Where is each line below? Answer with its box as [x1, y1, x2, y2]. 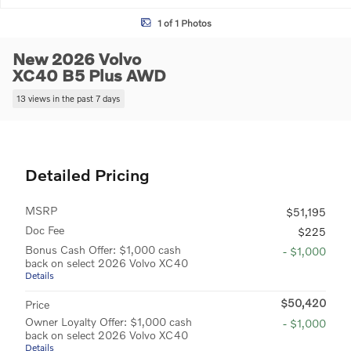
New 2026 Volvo [13, 49, 141, 68]
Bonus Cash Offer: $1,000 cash [25, 242, 181, 256]
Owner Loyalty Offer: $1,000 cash [25, 314, 192, 328]
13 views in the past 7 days [16, 92, 121, 104]
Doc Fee [25, 223, 64, 237]
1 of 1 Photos [157, 16, 212, 29]
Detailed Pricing [25, 164, 150, 184]
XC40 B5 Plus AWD [13, 65, 166, 85]
